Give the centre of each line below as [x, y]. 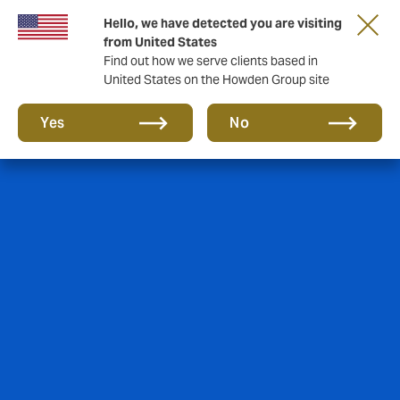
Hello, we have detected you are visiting [223, 23]
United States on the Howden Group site [217, 79]
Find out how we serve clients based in [211, 61]
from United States [160, 42]
